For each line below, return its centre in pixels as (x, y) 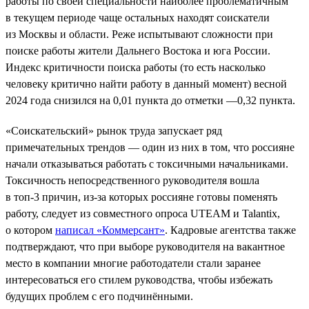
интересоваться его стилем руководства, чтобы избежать (139, 279)
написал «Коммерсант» (110, 230)
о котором (30, 230)
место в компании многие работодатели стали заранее (133, 263)
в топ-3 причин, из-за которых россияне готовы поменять (141, 197)
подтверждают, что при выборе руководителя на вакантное (145, 246)
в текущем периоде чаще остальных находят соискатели (138, 17)
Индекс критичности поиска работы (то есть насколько (136, 67)
